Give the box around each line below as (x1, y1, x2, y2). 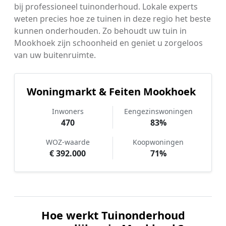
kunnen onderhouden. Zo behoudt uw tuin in (14, 25, 187, 37)
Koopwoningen (133, 137, 184, 147)
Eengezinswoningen (124, 106, 193, 117)
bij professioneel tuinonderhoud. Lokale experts (14, 1, 198, 13)
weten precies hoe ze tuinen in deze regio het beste (14, 13, 211, 25)
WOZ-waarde (45, 137, 90, 147)
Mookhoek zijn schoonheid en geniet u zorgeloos (14, 37, 203, 49)
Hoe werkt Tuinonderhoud (41, 208, 185, 223)
